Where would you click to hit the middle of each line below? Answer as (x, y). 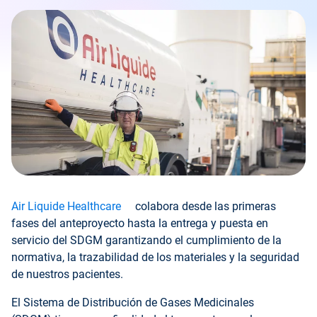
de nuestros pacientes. (67, 274)
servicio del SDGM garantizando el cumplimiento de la (146, 240)
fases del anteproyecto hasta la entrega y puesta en (140, 223)
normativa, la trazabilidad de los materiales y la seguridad (155, 257)
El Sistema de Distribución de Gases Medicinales (133, 302)
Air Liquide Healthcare (66, 206)
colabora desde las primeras (204, 206)
